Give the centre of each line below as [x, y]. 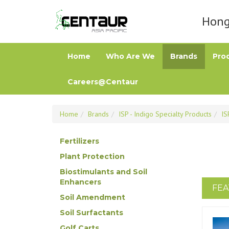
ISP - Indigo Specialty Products [165, 114]
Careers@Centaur [103, 82]
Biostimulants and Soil [104, 172]
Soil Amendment [93, 197]
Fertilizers [79, 141]
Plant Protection [92, 156]
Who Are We [130, 56]
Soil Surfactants [91, 213]
